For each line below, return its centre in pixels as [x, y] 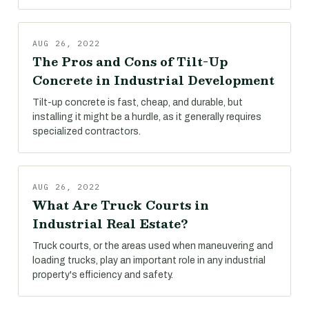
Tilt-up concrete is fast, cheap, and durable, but [138, 102]
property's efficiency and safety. [103, 275]
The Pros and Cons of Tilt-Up [130, 61]
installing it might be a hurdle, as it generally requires [147, 117]
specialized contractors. [87, 131]
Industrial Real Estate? [110, 223]
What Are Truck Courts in [121, 205]
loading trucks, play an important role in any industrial [149, 260]
